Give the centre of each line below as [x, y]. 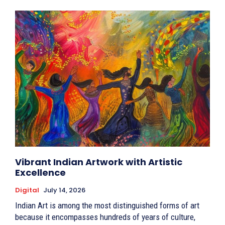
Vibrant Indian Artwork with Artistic [99, 162]
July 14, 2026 [64, 190]
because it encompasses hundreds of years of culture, [105, 217]
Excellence [40, 173]
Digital [27, 190]
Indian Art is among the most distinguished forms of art [107, 206]
